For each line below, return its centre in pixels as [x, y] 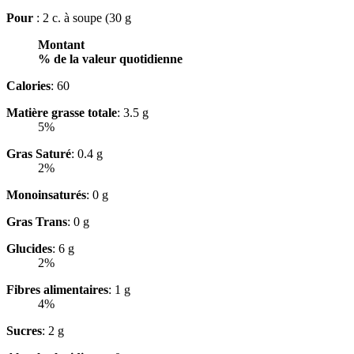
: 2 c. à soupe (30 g [84, 18]
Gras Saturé [39, 154]
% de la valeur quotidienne [110, 59]
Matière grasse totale [62, 113]
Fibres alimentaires [57, 290]
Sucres [24, 331]
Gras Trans [37, 222]
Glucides [29, 249]
